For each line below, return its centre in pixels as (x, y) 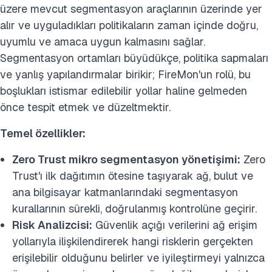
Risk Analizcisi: (52, 225)
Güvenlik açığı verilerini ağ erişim (175, 225)
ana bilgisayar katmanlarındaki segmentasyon (125, 192)
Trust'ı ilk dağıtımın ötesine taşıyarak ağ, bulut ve (133, 176)
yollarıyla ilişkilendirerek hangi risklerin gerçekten (133, 242)
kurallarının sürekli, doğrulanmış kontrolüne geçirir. (134, 209)
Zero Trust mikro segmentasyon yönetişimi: (126, 160)
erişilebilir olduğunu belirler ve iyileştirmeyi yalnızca (138, 258)
